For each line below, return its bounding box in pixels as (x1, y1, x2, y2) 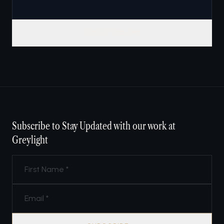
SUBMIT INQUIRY (83, 28, 141, 37)
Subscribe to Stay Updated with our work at (12, 120, 175, 132)
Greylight (12, 134, 48, 146)
